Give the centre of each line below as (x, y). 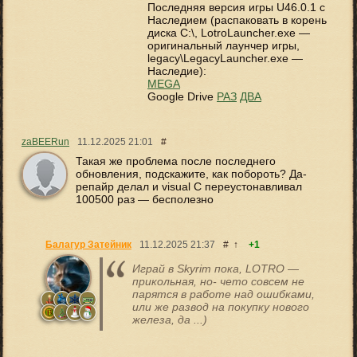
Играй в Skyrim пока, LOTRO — (216, 269)
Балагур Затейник (88, 245)
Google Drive (182, 97)
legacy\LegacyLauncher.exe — (225, 59)
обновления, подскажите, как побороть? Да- (191, 174)
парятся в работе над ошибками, (224, 294)
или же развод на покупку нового (221, 307)
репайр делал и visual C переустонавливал (189, 187)
